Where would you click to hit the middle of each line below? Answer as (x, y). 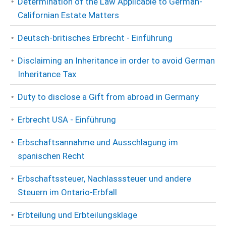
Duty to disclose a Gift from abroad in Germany (108, 97)
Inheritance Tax (47, 74)
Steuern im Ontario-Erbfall (67, 192)
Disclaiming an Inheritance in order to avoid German (116, 61)
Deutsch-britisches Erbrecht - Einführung (95, 38)
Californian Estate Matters (68, 15)
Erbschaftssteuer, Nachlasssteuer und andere (104, 179)
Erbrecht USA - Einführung (67, 120)
